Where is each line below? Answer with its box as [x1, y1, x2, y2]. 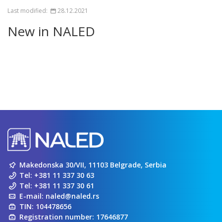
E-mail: [19, 191, 46, 201]
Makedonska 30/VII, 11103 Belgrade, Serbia [19, 160, 166, 170]
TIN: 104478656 [19, 202, 71, 212]
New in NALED [7, 22, 95, 41]
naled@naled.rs [45, 191, 99, 201]
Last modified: [7, 6, 49, 15]
